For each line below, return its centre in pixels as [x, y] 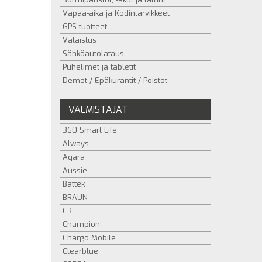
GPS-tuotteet [85, 27]
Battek [74, 184]
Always [76, 144]
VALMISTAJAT [98, 110]
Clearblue [80, 251]
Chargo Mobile [89, 238]
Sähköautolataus [93, 54]
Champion [81, 224]
